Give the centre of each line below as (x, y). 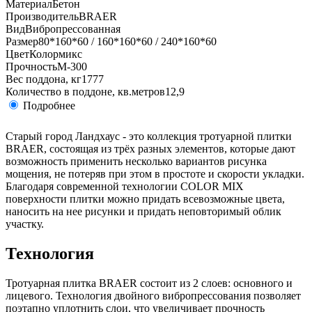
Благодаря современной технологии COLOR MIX (126, 187)
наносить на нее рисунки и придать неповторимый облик (143, 212)
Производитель (42, 17)
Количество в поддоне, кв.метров (85, 92)
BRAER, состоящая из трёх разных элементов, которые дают (150, 149)
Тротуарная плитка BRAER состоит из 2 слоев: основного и (149, 283)
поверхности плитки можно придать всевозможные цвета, (145, 199)
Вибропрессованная (73, 29)
